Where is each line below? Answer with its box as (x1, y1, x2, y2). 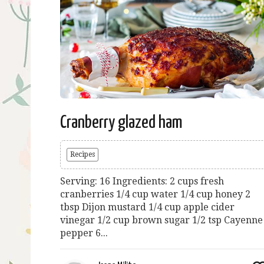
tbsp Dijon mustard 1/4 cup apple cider (60, 201, 235, 213)
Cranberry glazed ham (60, 113, 183, 131)
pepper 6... (60, 227, 108, 239)
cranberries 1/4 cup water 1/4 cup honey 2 (60, 188, 250, 200)
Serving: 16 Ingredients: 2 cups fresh (60, 175, 224, 187)
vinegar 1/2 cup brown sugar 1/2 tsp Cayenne (60, 214, 263, 226)
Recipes (70, 150, 95, 159)
